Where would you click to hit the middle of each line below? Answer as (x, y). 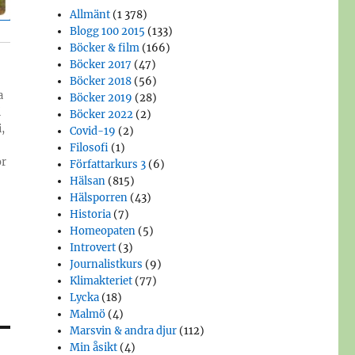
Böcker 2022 (102, 115)
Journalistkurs (107, 265)
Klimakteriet (101, 281)
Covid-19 (93, 132)
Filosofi (90, 148)
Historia (91, 215)
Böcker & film (105, 48)
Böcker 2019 (101, 98)
